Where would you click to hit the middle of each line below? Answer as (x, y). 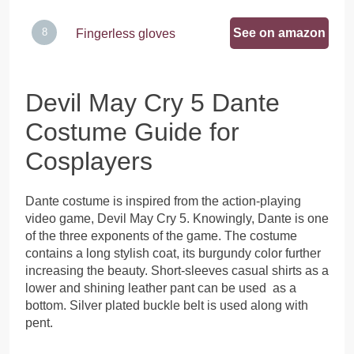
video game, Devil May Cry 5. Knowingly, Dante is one (177, 219)
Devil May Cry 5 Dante (153, 102)
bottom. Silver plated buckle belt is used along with (167, 306)
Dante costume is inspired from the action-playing (163, 201)
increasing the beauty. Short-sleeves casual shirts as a (177, 271)
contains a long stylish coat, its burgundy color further (173, 254)
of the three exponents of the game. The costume (161, 236)
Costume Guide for (132, 132)
